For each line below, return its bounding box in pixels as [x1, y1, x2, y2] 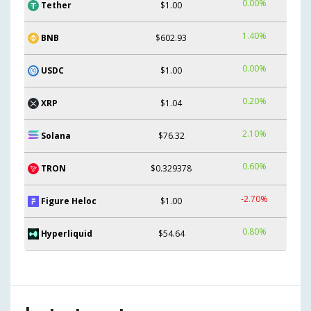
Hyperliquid [41, 227, 92, 239]
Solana [41, 129, 71, 142]
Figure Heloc [41, 194, 96, 207]
